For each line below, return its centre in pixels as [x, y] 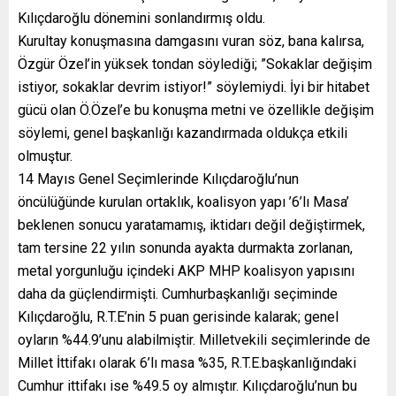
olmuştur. [45, 156]
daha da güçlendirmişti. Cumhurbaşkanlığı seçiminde [178, 294]
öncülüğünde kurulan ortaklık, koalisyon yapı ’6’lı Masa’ [183, 202]
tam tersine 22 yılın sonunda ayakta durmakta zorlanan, [185, 248]
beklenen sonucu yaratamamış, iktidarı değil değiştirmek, [191, 225]
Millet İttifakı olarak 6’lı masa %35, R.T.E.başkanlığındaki [187, 363]
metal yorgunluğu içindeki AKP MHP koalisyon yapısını [186, 271]
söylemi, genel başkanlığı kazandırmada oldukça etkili [183, 133]
